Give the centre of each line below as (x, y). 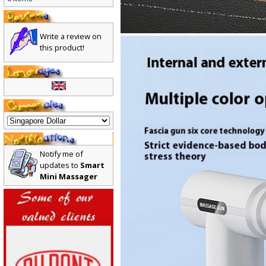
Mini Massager (69, 181)
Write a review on (71, 40)
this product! (62, 51)
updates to (60, 170)
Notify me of (62, 158)
